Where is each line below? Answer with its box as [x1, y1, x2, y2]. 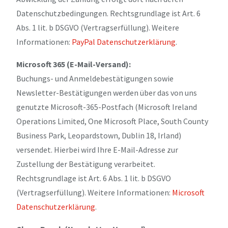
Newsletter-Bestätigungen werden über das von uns [16, 87, 197, 98]
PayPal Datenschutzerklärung [72, 36, 176, 47]
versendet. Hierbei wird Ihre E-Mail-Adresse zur [16, 144, 178, 155]
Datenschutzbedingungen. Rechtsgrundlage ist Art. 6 [16, 8, 201, 18]
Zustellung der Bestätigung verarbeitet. [16, 158, 155, 169]
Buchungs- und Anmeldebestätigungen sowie [16, 73, 174, 83]
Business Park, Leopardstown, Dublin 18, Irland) [16, 130, 181, 140]
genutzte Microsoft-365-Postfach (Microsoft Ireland [16, 101, 197, 112]
